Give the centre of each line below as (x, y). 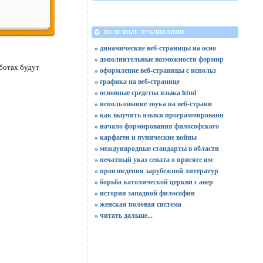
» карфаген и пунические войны (145, 137)
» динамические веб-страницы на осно (155, 48)
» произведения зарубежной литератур (156, 171)
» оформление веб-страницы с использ (155, 70)
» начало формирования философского (156, 126)
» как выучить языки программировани (159, 115)
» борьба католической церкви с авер (154, 182)
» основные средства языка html (145, 92)
